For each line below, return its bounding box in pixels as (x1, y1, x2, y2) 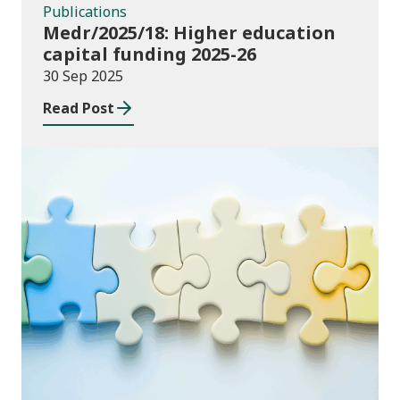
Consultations (98, 261, 302, 302)
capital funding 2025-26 (43, 42, 256, 67)
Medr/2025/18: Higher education (43, 21, 336, 46)
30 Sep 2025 (43, 66, 123, 87)
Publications (43, 2, 127, 22)
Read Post (43, 98, 114, 119)
